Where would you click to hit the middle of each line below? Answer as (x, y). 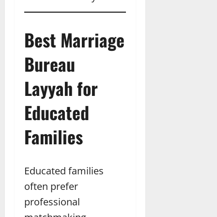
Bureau (50, 64)
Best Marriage (74, 40)
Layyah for (61, 88)
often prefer (51, 186)
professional (52, 202)
